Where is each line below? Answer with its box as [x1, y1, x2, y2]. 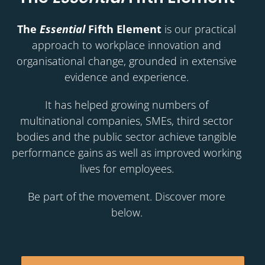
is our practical [161, 22, 236, 37]
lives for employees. [79, 161, 174, 176]
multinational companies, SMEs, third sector [20, 114, 233, 128]
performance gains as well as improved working [12, 146, 241, 160]
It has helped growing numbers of [45, 98, 208, 112]
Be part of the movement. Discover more [28, 189, 225, 204]
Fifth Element [85, 22, 161, 37]
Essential [40, 22, 85, 37]
